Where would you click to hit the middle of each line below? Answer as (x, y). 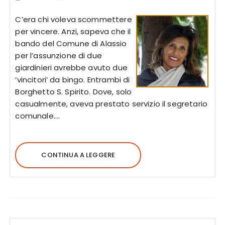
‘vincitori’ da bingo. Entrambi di (73, 80)
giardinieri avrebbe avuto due (71, 68)
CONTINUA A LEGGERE (78, 155)
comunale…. (37, 116)
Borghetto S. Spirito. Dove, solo (74, 92)
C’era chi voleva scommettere (74, 19)
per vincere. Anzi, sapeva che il (73, 31)
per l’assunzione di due (59, 55)
